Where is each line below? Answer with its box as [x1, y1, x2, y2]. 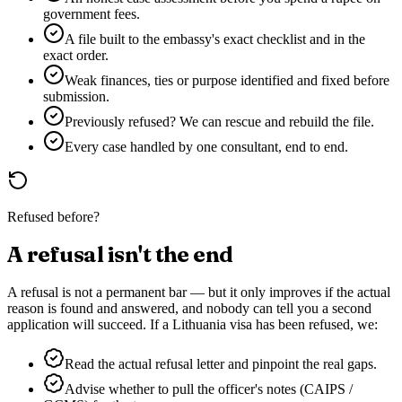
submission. [43, 89, 109, 105]
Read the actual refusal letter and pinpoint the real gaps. [65, 356, 377, 372]
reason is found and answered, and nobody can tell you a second [7, 301, 371, 317]
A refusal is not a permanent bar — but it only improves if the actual [7, 284, 390, 301]
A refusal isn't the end [7, 241, 233, 268]
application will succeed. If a [7, 317, 169, 333]
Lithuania [172, 317, 226, 333]
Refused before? [7, 209, 100, 225]
